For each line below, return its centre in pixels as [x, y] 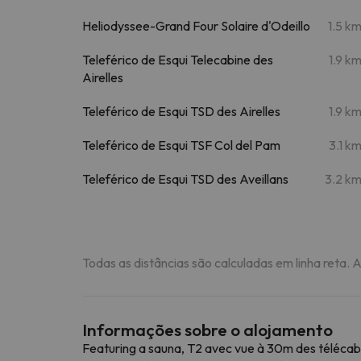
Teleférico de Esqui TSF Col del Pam [181, 145]
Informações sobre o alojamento [207, 329]
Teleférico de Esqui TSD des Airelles [181, 111]
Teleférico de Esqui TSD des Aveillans [185, 178]
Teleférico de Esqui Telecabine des [178, 59]
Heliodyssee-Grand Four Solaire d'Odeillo [196, 25]
